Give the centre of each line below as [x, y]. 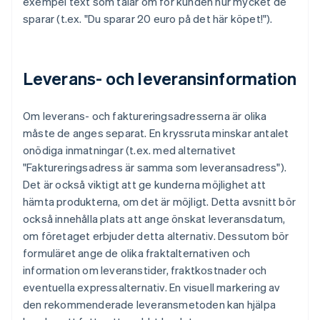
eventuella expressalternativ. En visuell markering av [152, 287]
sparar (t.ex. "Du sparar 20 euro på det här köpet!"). [148, 19]
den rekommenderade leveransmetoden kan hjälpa [150, 305]
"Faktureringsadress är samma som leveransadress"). [155, 167]
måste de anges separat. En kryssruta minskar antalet [156, 133]
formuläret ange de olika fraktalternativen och [137, 253]
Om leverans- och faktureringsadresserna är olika [145, 116]
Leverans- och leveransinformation [160, 79]
